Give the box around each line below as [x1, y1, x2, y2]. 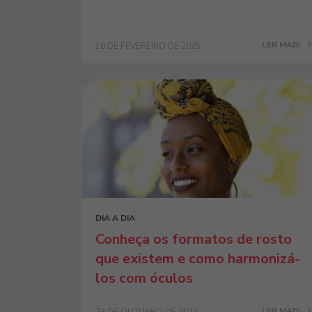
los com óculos [95, 269, 193, 288]
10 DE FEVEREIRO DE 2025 [95, 40, 201, 52]
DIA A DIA [95, 212, 135, 224]
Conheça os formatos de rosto [95, 230, 292, 249]
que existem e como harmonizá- [95, 249, 300, 268]
